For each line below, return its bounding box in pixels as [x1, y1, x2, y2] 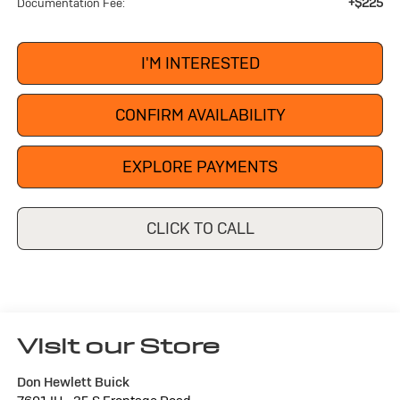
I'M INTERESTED [140, 52, 260, 73]
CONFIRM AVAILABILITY [114, 104, 286, 125]
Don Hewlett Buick [16, 372, 129, 390]
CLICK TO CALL [146, 217, 254, 238]
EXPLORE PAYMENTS [122, 155, 278, 177]
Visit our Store [16, 331, 220, 360]
